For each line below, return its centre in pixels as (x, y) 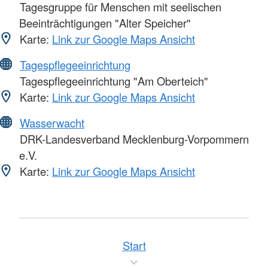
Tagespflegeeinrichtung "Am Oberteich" (112, 80)
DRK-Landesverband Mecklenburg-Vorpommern (133, 138)
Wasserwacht (52, 122)
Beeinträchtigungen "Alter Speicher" (105, 22)
